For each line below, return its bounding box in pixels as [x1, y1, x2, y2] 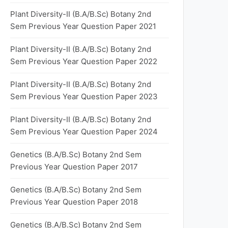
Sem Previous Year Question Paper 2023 [10, 92, 158, 101]
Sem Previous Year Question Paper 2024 [10, 127, 158, 136]
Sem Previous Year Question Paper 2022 [10, 56, 157, 66]
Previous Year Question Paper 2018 [10, 197, 138, 207]
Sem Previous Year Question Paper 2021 [10, 21, 156, 31]
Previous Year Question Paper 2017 [10, 162, 138, 172]
